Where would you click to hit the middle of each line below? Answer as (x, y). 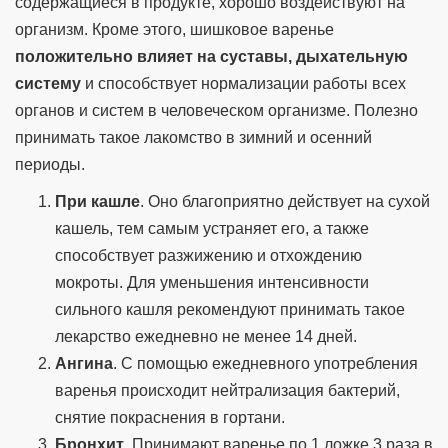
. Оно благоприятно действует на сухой (285, 202)
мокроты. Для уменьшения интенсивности (212, 283)
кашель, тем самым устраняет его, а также (212, 229)
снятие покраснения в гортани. (170, 418)
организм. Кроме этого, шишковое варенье (174, 30)
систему (48, 84)
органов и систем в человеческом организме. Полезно (216, 111)
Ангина (84, 364)
